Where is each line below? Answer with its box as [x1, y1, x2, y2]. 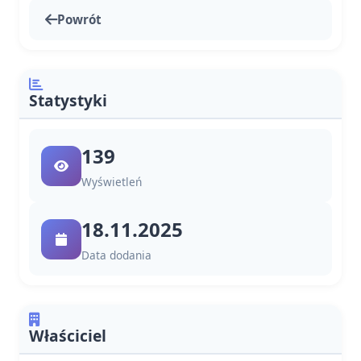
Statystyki [29, 89, 107, 111]
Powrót [57, 11, 102, 27]
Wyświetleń [81, 174, 142, 189]
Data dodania [81, 247, 151, 263]
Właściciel [29, 325, 106, 346]
